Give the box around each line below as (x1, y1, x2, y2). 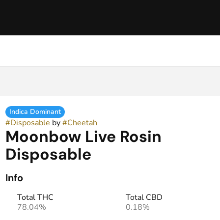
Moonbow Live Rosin (5, 126, 162, 147)
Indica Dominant (9, 107, 61, 116)
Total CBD (125, 192, 163, 203)
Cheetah (67, 117, 97, 128)
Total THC (17, 192, 54, 203)
